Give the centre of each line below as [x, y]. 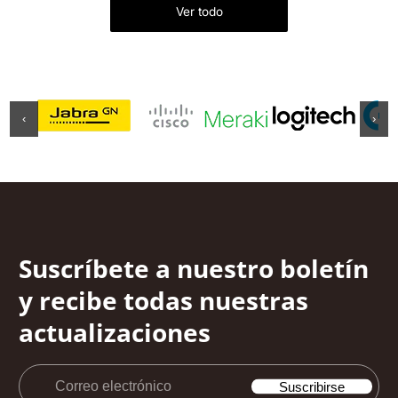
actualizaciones [115, 332]
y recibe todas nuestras [163, 300]
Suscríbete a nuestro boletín [194, 268]
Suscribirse [312, 386]
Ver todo [199, 12]
